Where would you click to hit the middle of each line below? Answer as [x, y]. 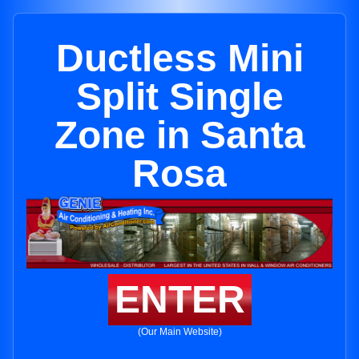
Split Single [179, 97]
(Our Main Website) [179, 332]
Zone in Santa [179, 135]
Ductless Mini [179, 58]
